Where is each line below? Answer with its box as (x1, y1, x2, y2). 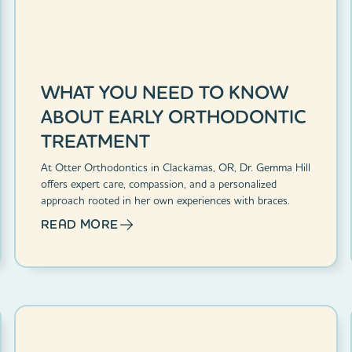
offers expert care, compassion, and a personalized (40, 176, 277, 191)
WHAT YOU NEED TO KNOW (40, 79, 288, 104)
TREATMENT (40, 128, 150, 153)
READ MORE (40, 215, 119, 233)
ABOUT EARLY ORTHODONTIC (40, 104, 306, 129)
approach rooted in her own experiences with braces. (40, 192, 290, 207)
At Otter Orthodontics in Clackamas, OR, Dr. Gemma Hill (40, 159, 310, 174)
